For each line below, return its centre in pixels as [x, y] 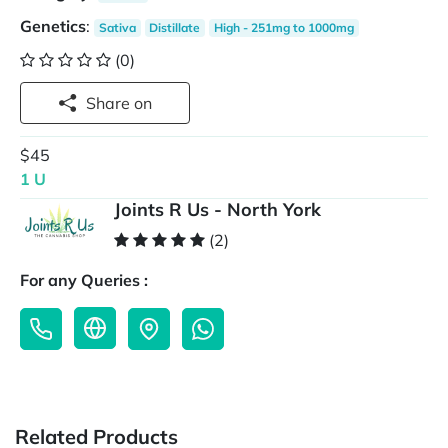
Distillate [175, 27]
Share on [143, 103]
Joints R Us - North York [217, 210]
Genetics [53, 26]
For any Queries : [84, 280]
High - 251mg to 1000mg [283, 27]
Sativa [117, 27]
